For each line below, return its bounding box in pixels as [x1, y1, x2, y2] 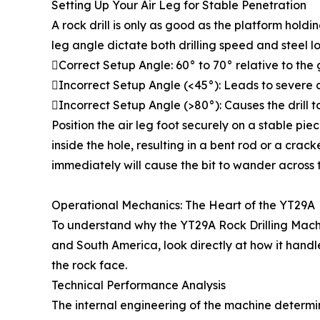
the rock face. [51, 257, 127, 272]
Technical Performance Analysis [51, 277, 226, 292]
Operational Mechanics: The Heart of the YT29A [51, 197, 315, 212]
